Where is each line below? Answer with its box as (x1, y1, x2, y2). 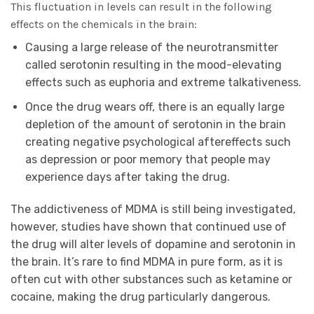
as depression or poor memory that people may (25, 152, 271, 166)
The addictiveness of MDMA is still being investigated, (11, 202, 296, 216)
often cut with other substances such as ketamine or (11, 272, 292, 286)
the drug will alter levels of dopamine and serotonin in (11, 237, 296, 251)
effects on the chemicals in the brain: (11, 18, 197, 32)
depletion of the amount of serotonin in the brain (25, 117, 286, 131)
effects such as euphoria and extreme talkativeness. (25, 76, 301, 90)
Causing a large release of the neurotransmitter (25, 41, 278, 55)
